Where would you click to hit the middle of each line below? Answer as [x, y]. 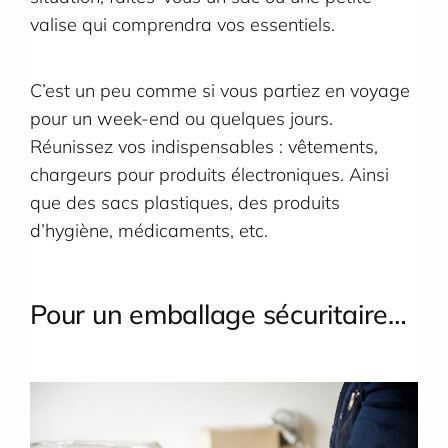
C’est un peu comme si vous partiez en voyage [220, 91]
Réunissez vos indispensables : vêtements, [204, 147]
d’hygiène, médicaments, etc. [151, 231]
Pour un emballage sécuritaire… [218, 313]
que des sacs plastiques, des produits [185, 203]
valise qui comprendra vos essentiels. [182, 25]
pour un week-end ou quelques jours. [181, 119]
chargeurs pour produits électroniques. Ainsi [209, 175]
